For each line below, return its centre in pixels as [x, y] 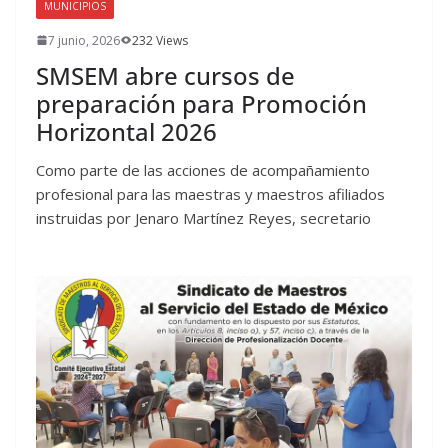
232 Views [160, 40]
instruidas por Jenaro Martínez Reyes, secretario [203, 217]
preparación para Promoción [201, 103]
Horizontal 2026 [126, 131]
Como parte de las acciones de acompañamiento [203, 169]
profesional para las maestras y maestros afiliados [210, 193]
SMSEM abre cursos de [165, 75]
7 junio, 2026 [84, 40]
